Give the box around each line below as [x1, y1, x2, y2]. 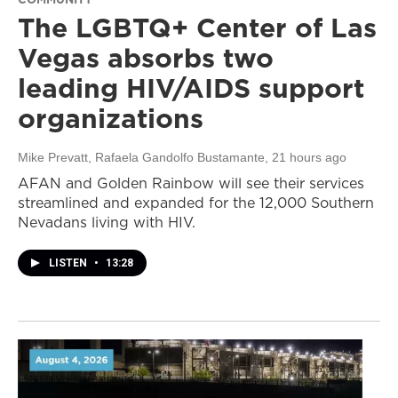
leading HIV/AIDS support [18, 69, 364, 107]
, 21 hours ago [265, 150, 346, 165]
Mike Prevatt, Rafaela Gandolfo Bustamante [18, 150, 265, 165]
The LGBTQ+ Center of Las [18, 9, 377, 47]
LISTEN [49, 257, 90, 270]
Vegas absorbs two [18, 39, 274, 77]
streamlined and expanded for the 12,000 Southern [18, 193, 374, 213]
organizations [18, 99, 203, 138]
